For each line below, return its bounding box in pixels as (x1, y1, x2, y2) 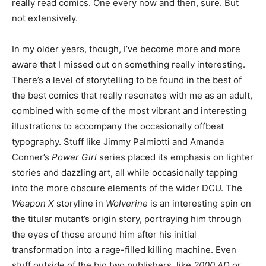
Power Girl (52, 151, 99, 163)
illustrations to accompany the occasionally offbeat (12, 121, 224, 132)
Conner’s (12, 151, 52, 163)
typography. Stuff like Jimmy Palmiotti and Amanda (12, 136, 224, 148)
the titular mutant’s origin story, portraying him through (12, 213, 242, 225)
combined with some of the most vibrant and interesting (12, 105, 246, 117)
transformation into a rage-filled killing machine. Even (12, 244, 236, 256)
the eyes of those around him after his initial (12, 229, 197, 240)
